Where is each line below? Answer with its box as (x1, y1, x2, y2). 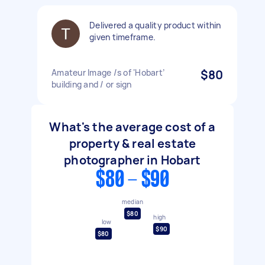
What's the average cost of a (49, 119, 216, 135)
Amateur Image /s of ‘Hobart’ (51, 67, 164, 78)
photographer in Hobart (64, 152, 201, 168)
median (121, 197, 144, 206)
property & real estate (69, 135, 196, 151)
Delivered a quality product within (89, 20, 221, 31)
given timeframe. (89, 31, 156, 43)
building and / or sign (51, 79, 132, 90)
